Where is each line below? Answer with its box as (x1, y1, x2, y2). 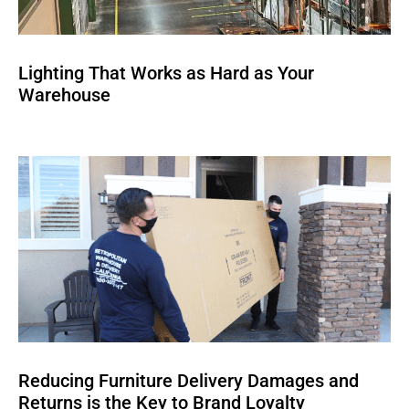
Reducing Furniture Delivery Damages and (18, 370, 359, 393)
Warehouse (18, 84, 110, 107)
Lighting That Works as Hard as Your (18, 62, 314, 85)
